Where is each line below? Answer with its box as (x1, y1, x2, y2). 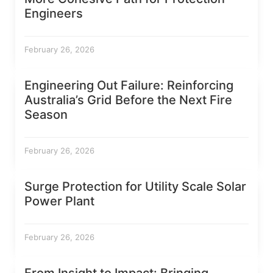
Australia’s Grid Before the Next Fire (24, 93, 232, 108)
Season (24, 107, 68, 122)
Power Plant (24, 194, 94, 209)
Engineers (24, 6, 83, 21)
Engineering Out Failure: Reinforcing (24, 78, 233, 93)
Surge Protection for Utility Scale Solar (24, 179, 246, 194)
